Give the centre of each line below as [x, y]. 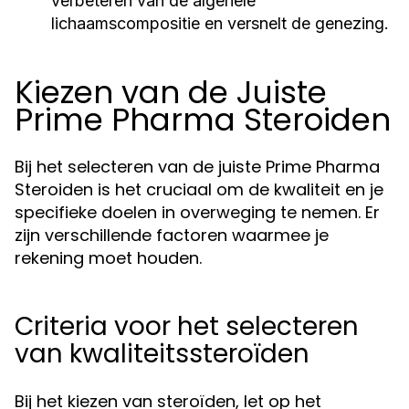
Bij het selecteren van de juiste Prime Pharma [197, 167]
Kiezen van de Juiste [171, 92]
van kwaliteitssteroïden [162, 354]
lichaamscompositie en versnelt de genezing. [220, 23]
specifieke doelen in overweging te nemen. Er [197, 212]
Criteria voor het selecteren [187, 326]
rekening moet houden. [108, 258]
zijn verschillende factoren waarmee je [172, 235]
